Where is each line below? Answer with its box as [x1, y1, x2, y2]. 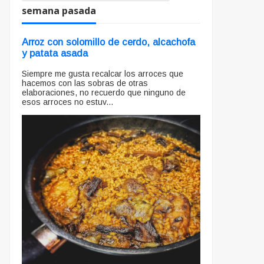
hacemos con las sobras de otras [22, 78, 148, 88]
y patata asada [22, 48, 88, 59]
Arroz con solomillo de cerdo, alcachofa [22, 37, 195, 48]
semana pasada [22, 4, 96, 18]
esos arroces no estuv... [22, 97, 113, 107]
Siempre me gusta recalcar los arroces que [22, 68, 183, 78]
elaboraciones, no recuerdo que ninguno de [22, 87, 186, 97]
